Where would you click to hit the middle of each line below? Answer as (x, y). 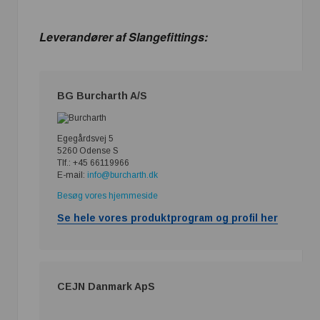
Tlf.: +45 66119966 (93, 162)
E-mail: (72, 175)
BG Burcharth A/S (102, 96)
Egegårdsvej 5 (85, 138)
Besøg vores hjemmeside (107, 195)
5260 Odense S (88, 150)
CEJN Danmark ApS (106, 286)
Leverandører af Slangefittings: (124, 36)
